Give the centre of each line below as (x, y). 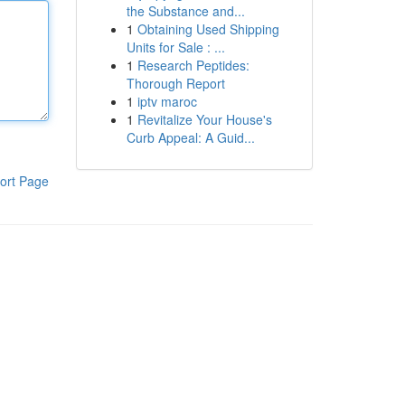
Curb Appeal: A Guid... (190, 137)
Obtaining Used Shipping (208, 29)
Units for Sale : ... (175, 47)
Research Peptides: (193, 65)
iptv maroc (167, 101)
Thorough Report (175, 83)
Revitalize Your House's (204, 119)
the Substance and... (185, 11)
